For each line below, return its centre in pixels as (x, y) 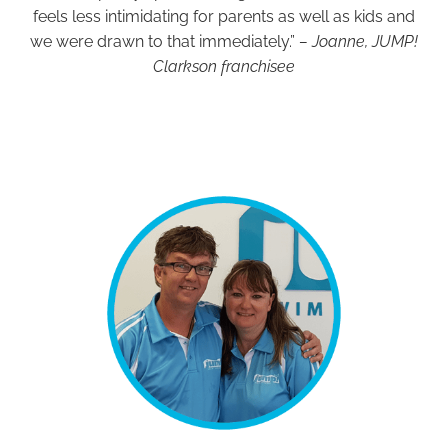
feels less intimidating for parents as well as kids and (224, 16)
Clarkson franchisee (224, 66)
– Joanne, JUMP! (358, 41)
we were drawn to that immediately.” (164, 41)
